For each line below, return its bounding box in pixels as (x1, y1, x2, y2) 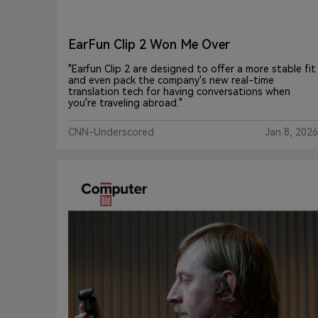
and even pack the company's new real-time (68, 75, 274, 87)
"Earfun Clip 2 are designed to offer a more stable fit (68, 63, 316, 75)
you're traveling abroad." (68, 97, 182, 109)
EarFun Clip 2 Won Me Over (68, 37, 230, 53)
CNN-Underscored (68, 126, 154, 138)
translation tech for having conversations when (68, 86, 290, 98)
